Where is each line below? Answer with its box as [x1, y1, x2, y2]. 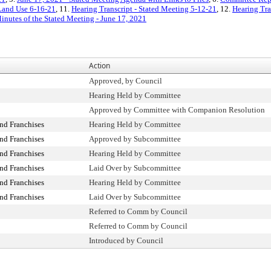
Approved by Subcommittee [89, 134, 181, 143]
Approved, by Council [89, 76, 162, 85]
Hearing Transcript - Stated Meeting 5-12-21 [71, 4, 217, 13]
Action [89, 60, 110, 71]
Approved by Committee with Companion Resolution [89, 105, 265, 114]
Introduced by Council [89, 236, 163, 245]
